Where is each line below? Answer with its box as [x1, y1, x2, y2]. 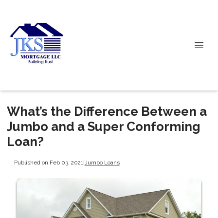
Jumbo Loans [84, 159, 120, 166]
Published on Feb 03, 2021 [14, 159, 83, 166]
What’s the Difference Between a [7, 104, 207, 119]
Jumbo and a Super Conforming [7, 119, 200, 134]
